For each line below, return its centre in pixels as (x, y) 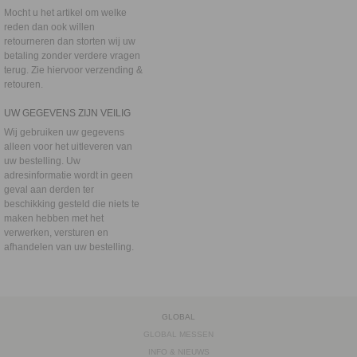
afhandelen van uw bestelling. (69, 247)
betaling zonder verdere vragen (72, 56)
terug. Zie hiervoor (45, 70)
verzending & (114, 70)
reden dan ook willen (49, 27)
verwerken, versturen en (56, 233)
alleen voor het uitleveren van (68, 147)
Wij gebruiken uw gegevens (64, 132)
